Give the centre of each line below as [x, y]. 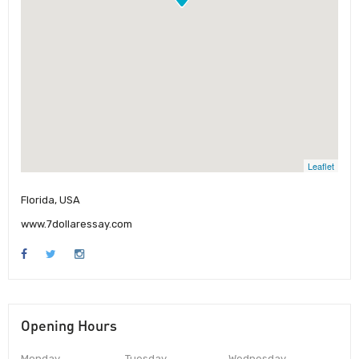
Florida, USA [50, 200]
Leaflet [321, 165]
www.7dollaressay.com [77, 224]
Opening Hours [69, 326]
